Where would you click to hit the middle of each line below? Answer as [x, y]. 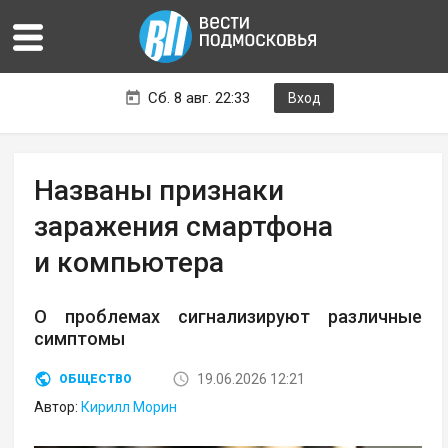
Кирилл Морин [129, 407]
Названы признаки [159, 191]
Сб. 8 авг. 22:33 [199, 98]
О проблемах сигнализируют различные [228, 317]
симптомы [80, 339]
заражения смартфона [184, 227]
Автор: [58, 407]
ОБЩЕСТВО [96, 379]
